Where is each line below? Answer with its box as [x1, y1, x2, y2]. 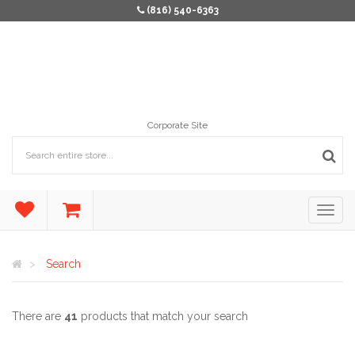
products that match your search [78, 310, 248, 323]
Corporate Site [147, 120, 208, 131]
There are [12, 310, 64, 323]
